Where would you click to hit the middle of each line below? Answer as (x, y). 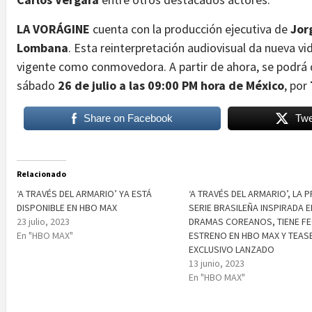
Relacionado (41, 173)
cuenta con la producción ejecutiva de (190, 29)
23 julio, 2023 (43, 221)
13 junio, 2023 (217, 263)
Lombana (42, 47)
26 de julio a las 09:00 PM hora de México (171, 85)
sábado (37, 85)
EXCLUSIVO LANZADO (232, 249)
